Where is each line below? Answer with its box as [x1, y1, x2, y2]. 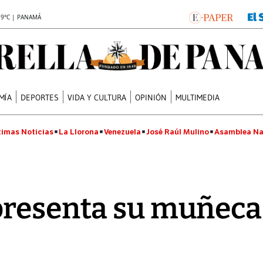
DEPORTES [21, 92, 59, 103]
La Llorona [59, 127, 99, 137]
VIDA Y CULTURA [68, 92, 127, 103]
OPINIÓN [135, 92, 167, 103]
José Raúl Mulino [146, 127, 209, 137]
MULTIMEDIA [176, 92, 220, 103]
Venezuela [104, 127, 141, 137]
